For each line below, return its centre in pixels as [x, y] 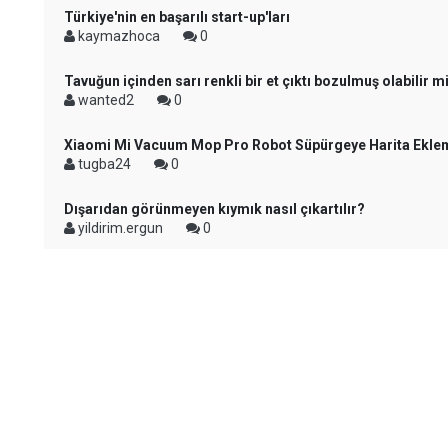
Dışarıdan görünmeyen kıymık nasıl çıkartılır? [214, 209]
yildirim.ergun [120, 228]
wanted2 [106, 100]
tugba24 [104, 164]
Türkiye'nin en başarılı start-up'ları [177, 17]
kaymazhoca [119, 36]
